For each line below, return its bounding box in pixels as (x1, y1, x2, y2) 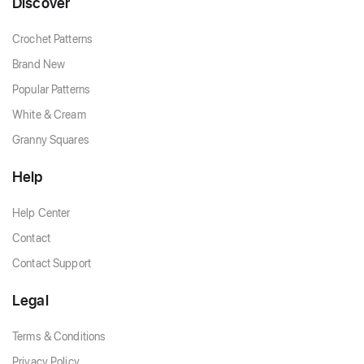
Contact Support (12, 255, 91, 271)
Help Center (12, 205, 71, 221)
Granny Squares (12, 132, 89, 148)
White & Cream (12, 106, 86, 123)
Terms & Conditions (12, 328, 106, 344)
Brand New (12, 56, 66, 72)
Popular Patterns (12, 81, 91, 97)
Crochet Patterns (12, 31, 93, 47)
